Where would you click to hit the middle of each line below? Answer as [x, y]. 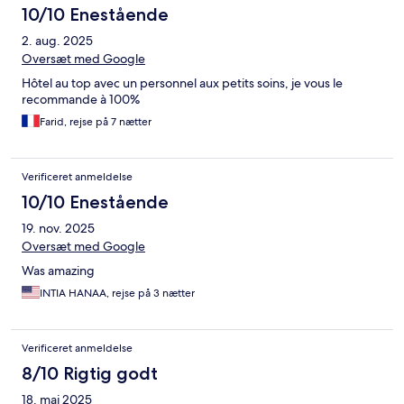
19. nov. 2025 [58, 229]
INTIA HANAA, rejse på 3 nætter [117, 294]
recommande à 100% [81, 100]
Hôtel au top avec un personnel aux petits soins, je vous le [182, 83]
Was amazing [58, 271]
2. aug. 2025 [57, 41]
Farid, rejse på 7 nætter [96, 122]
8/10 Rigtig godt [90, 374]
